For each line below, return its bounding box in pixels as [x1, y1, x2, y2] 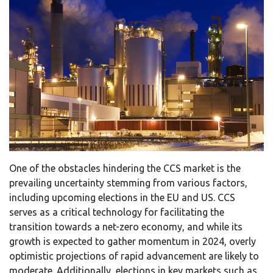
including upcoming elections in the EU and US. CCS [9, 192, 235, 204]
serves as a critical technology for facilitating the [9, 207, 224, 218]
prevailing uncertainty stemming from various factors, [9, 177, 247, 189]
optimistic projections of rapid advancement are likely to [9, 250, 259, 262]
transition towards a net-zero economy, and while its [9, 221, 243, 233]
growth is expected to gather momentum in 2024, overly [9, 236, 256, 247]
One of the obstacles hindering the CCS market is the [9, 163, 241, 174]
